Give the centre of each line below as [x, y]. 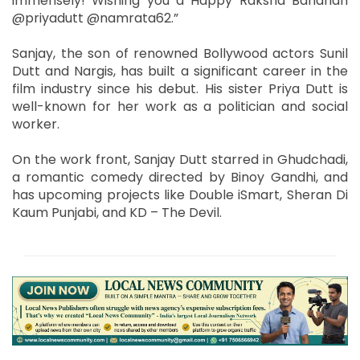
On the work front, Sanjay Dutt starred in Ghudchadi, [180, 160]
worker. [36, 125]
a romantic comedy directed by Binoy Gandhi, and [180, 178]
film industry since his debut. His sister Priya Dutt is [180, 89]
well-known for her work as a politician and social [180, 107]
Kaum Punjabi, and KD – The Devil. [117, 213]
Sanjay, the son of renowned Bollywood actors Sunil [180, 54]
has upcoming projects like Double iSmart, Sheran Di [180, 195]
